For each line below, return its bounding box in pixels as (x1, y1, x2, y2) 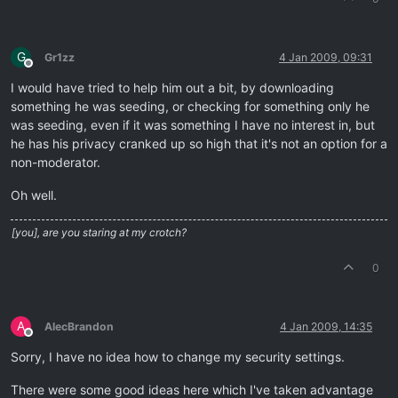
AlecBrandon (44, 320, 114, 334)
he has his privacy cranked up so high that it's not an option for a (11, 136, 387, 152)
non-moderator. (11, 155, 100, 171)
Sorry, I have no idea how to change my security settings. (11, 349, 345, 365)
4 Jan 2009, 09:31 (279, 51, 372, 65)
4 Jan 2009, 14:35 (280, 320, 372, 334)
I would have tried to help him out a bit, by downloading (11, 80, 334, 96)
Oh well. (11, 187, 57, 203)
